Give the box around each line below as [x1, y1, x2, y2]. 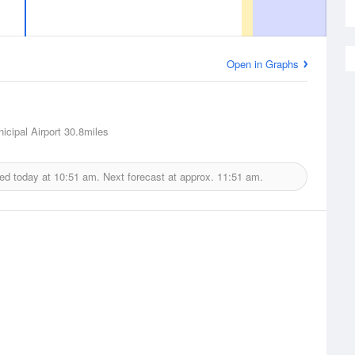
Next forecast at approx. [100, 169, 217, 184]
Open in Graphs [227, 56, 299, 71]
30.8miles [61, 124, 109, 139]
